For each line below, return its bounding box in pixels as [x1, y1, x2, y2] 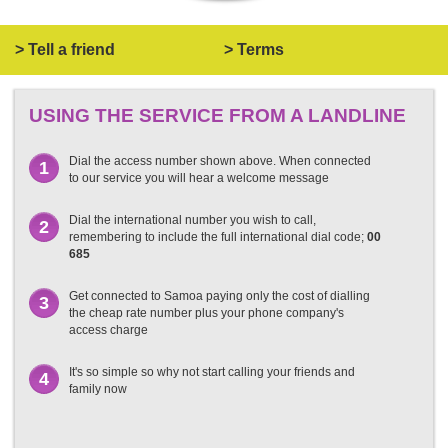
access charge [69, 322, 148, 337]
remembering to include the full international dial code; [69, 229, 367, 244]
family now [69, 381, 127, 396]
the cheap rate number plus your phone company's [69, 305, 344, 320]
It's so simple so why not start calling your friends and [69, 364, 355, 379]
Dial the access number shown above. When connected [69, 153, 371, 168]
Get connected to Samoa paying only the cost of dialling [69, 288, 370, 303]
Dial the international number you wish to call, [69, 212, 316, 227]
